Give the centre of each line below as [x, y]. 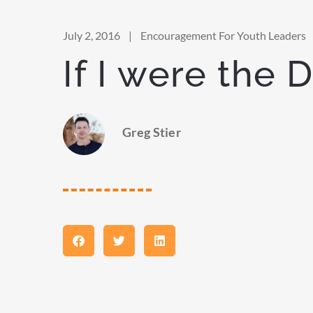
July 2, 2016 [92, 35]
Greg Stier [152, 132]
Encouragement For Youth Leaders [223, 35]
